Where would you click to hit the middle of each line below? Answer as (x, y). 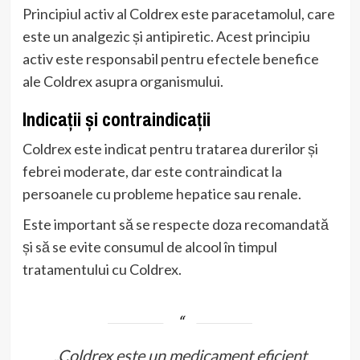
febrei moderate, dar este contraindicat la (152, 171)
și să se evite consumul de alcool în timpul (149, 246)
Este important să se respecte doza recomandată (175, 224)
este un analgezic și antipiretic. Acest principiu (166, 36)
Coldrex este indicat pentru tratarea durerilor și (170, 148)
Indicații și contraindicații (116, 119)
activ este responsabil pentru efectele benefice (170, 58)
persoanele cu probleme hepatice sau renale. (162, 193)
